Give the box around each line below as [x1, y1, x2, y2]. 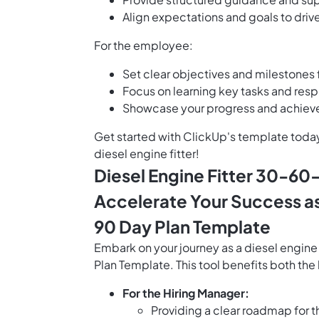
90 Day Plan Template [94, 216, 271, 238]
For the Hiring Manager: [122, 286, 249, 301]
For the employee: [94, 38, 193, 53]
